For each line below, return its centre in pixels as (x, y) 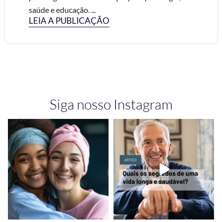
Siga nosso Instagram (111, 104)
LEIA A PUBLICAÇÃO (69, 21)
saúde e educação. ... (62, 10)
